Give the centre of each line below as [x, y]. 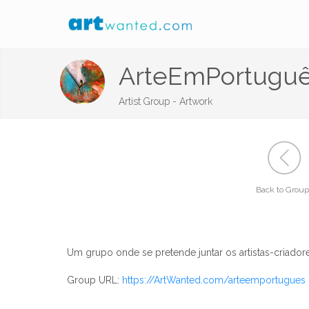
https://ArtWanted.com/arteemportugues [214, 280]
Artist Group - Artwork [166, 101]
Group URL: [94, 280]
